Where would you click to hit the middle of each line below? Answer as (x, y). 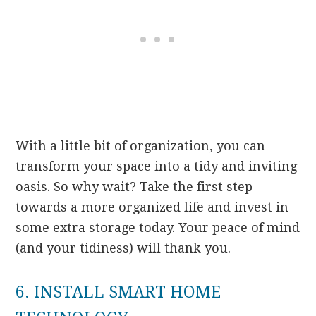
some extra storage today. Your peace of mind (158, 228)
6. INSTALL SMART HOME (119, 293)
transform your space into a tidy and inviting (157, 166)
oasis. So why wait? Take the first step (134, 187)
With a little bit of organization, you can (141, 146)
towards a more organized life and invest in (152, 207)
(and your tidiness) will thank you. (123, 248)
